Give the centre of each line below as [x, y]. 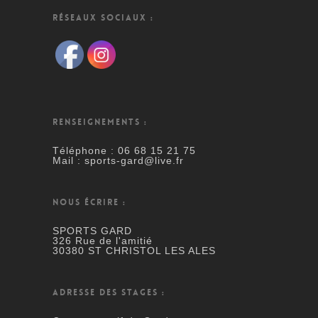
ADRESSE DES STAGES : [109, 292]
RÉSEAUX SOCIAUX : [103, 18]
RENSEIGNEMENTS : [100, 122]
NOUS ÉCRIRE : [89, 202]
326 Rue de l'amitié [103, 241]
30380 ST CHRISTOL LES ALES [134, 251]
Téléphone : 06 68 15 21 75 [124, 150]
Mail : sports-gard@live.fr [118, 160]
